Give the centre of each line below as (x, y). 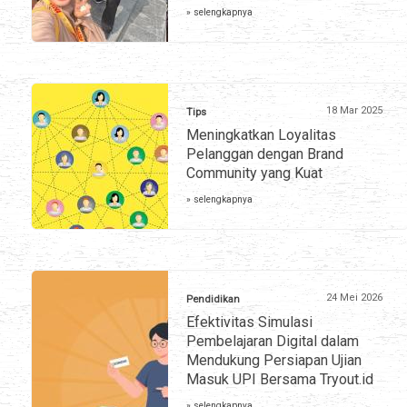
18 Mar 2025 (354, 111)
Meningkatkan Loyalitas (261, 135)
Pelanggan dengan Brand (265, 154)
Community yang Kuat (254, 174)
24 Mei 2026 (354, 298)
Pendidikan (213, 300)
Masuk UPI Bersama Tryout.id (280, 380)
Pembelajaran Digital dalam (273, 342)
